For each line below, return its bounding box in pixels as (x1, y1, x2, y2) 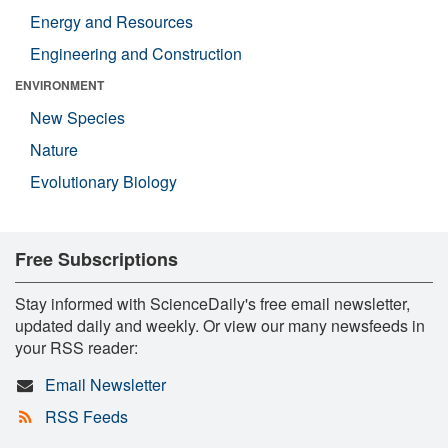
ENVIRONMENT (15, 76, 104, 94)
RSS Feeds (44, 405, 128, 428)
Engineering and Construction (30, 42, 242, 65)
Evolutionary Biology (30, 170, 177, 193)
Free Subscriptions (15, 246, 178, 272)
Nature (30, 138, 78, 161)
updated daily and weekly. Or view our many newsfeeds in (15, 314, 425, 337)
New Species (30, 106, 125, 129)
